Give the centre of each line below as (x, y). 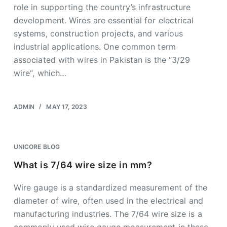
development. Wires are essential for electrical (104, 20)
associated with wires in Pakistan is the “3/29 (102, 60)
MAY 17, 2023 (67, 107)
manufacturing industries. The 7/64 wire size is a (108, 214)
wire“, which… (40, 73)
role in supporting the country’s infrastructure (102, 7)
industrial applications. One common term (94, 47)
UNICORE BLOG (37, 147)
